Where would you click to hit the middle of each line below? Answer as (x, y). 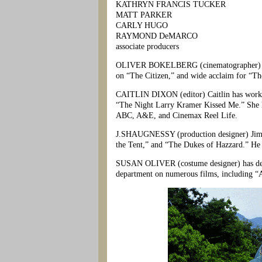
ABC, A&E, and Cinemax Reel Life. (177, 115)
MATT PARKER (144, 15)
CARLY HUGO (142, 25)
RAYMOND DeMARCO (157, 36)
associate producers (147, 46)
